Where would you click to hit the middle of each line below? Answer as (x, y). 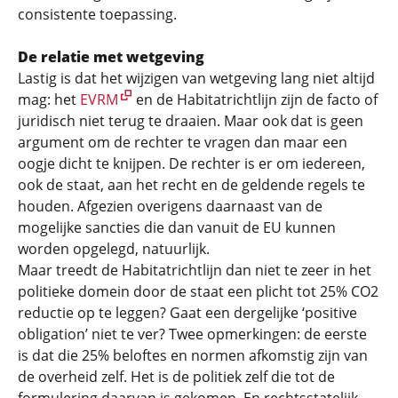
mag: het (49, 99)
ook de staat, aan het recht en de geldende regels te (191, 185)
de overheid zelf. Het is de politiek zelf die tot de (176, 377)
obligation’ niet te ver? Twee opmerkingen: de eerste (192, 334)
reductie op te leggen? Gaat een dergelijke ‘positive (187, 313)
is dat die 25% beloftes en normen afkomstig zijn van (193, 355)
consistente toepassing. (97, 14)
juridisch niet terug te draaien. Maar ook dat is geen (191, 121)
